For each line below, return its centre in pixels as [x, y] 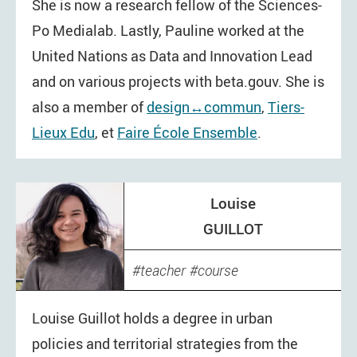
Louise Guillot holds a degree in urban [152, 318]
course [218, 271]
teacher [163, 271]
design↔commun [204, 106]
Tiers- [286, 106]
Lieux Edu [63, 132]
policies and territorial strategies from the [165, 343]
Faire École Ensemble [187, 132]
